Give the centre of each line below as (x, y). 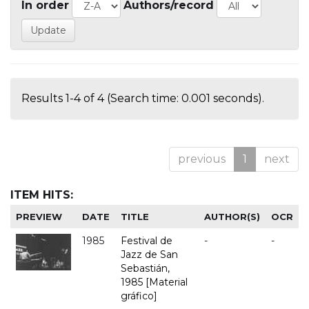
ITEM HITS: (42, 195)
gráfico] (139, 296)
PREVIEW (39, 217)
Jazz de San (149, 255)
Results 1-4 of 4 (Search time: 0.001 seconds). (143, 99)
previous (202, 159)
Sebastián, (145, 269)
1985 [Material (154, 282)
